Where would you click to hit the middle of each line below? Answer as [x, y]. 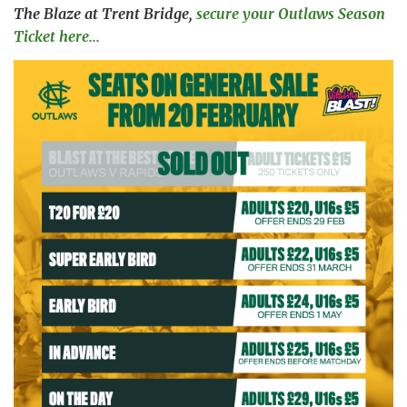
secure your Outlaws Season [291, 13]
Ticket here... [57, 36]
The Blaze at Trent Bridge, [105, 13]
